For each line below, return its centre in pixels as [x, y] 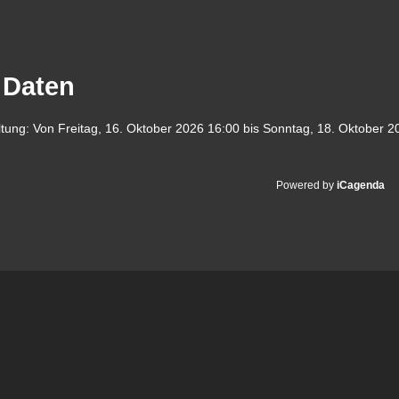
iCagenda [361, 186]
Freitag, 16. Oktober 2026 [131, 129]
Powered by [306, 186]
